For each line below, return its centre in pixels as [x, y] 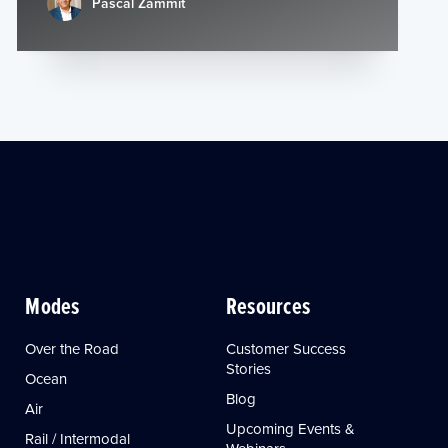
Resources [268, 305]
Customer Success [285, 348]
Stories [248, 368]
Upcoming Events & [290, 428]
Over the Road [72, 348]
